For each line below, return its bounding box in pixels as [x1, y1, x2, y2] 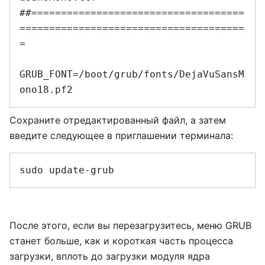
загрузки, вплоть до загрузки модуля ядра [9, 250, 210, 262]
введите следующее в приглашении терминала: [9, 129, 233, 141]
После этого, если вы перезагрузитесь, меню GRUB [9, 219, 251, 231]
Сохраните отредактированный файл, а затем [9, 114, 226, 126]
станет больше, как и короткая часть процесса [9, 234, 233, 247]
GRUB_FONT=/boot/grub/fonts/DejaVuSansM [20, 68, 244, 80]
